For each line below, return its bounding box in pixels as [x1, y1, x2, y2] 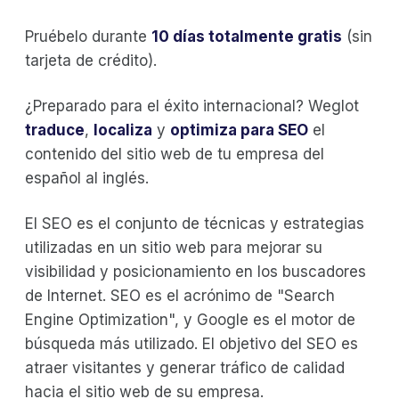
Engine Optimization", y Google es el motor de [25, 310, 355, 329]
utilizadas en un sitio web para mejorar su [25, 238, 322, 256]
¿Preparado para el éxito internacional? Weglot [25, 96, 359, 115]
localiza [94, 120, 152, 139]
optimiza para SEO [170, 120, 308, 139]
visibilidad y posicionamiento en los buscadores [25, 262, 366, 281]
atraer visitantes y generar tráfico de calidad [25, 358, 345, 377]
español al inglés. [25, 168, 149, 187]
